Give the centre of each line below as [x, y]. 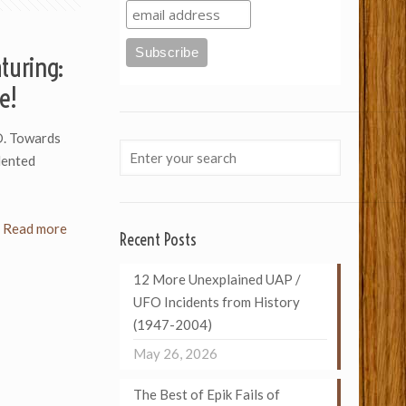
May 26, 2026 [175, 353]
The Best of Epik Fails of [206, 394]
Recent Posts [158, 240]
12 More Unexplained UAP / [217, 279]
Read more [34, 228]
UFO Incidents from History [216, 302]
